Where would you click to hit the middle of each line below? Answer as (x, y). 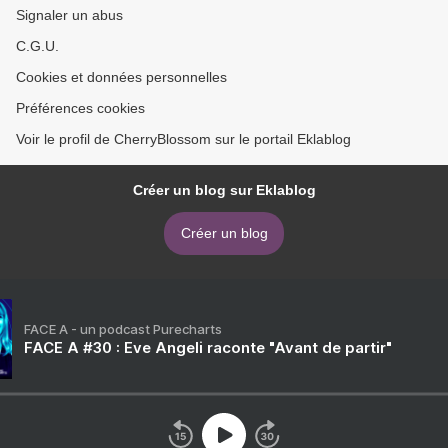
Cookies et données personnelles (121, 77)
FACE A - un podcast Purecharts (123, 329)
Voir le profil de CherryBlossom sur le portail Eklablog (183, 139)
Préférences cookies (80, 108)
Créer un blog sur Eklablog (224, 190)
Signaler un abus (69, 15)
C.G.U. (37, 46)
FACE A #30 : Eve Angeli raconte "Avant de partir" (208, 348)
